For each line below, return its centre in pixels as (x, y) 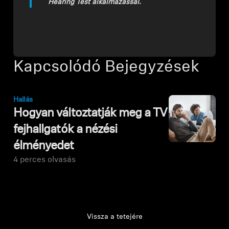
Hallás (23, 100)
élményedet (44, 146)
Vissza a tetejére (114, 217)
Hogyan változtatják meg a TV (90, 113)
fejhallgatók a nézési (65, 130)
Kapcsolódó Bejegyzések (107, 67)
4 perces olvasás (45, 160)
